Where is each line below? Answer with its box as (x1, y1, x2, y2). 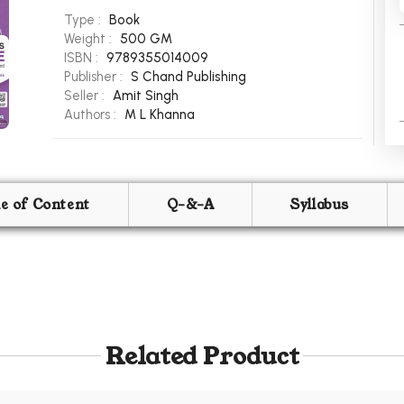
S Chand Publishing (131, 69, 246, 86)
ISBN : (64, 50, 102, 67)
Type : (64, 12, 105, 29)
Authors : (64, 106, 120, 124)
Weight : (64, 31, 115, 48)
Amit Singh (113, 87, 179, 105)
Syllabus (290, 196, 350, 215)
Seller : (64, 87, 108, 105)
